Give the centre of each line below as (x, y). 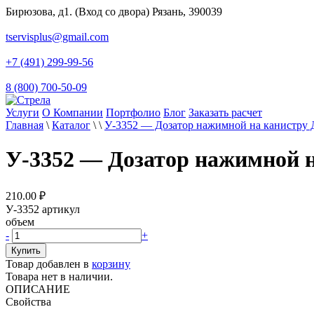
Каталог (71, 125)
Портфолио (133, 112)
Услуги (22, 112)
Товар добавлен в (49, 264)
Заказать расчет (225, 112)
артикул (61, 209)
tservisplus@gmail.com (57, 37)
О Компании (73, 112)
